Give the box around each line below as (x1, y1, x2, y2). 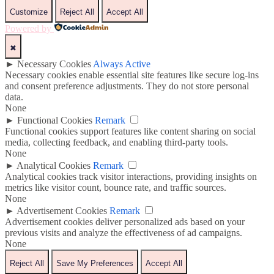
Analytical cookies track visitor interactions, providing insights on (5, 171, 257, 182)
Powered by (5, 23, 51, 34)
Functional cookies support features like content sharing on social (5, 126, 256, 137)
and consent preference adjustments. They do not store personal (5, 81, 249, 92)
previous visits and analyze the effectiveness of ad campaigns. (5, 228, 242, 239)
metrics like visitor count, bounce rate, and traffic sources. (5, 182, 226, 193)
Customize (10, 7, 48, 17)
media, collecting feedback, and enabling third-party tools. (5, 137, 228, 148)
